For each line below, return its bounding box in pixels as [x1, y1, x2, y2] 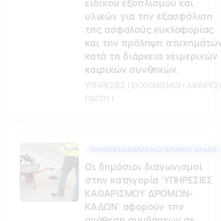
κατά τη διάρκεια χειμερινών [85, 50, 218, 63]
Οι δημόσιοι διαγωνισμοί [85, 160, 203, 173]
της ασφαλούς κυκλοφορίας [85, 23, 214, 36]
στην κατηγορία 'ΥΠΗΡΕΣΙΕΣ [85, 174, 212, 186]
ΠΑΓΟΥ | [85, 93, 114, 104]
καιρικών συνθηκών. [85, 63, 180, 76]
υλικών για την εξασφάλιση [85, 10, 213, 23]
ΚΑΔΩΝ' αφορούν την [85, 200, 184, 213]
